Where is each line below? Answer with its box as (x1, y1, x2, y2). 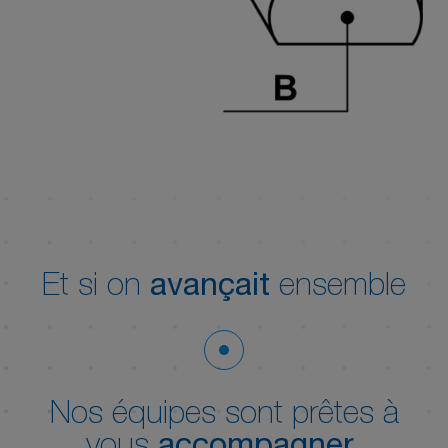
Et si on (42, 271, 150, 304)
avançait (150, 271, 270, 304)
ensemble (270, 271, 406, 304)
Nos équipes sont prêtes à (49, 400, 399, 433)
